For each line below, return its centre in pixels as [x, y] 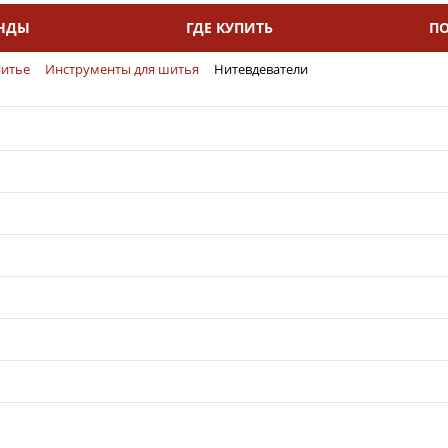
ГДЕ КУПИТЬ [229, 27]
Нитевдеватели [261, 69]
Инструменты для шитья [122, 69]
